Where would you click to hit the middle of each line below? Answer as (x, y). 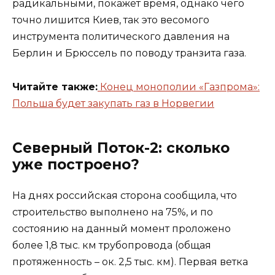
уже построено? (78, 164)
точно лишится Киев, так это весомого (111, 20)
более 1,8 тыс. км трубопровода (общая (112, 245)
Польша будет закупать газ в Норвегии (113, 103)
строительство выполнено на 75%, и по (113, 212)
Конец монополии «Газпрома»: (179, 87)
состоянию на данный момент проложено (122, 228)
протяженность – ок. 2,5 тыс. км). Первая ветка (130, 261)
